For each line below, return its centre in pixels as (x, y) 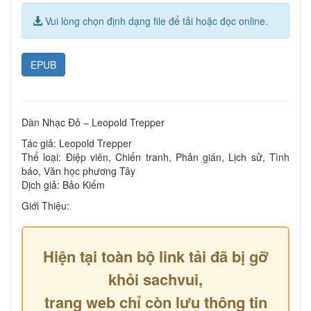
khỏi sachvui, (155, 279)
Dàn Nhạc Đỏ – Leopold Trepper (93, 122)
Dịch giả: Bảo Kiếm (63, 184)
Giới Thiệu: (45, 205)
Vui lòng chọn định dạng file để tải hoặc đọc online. (155, 20)
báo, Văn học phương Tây (78, 170)
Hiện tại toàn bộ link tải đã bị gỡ (155, 256)
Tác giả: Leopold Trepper (77, 143)
